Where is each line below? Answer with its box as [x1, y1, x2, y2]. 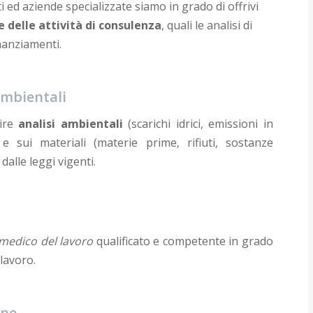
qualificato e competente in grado [93, 233, 273, 249]
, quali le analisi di [161, 17, 252, 33]
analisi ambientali [18, 115, 123, 131]
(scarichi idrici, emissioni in [122, 115, 273, 131]
